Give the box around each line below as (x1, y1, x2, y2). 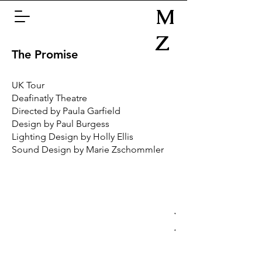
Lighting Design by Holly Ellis (12, 131, 133, 142)
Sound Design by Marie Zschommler (12, 144, 164, 155)
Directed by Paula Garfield (12, 105, 120, 116)
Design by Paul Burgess (12, 118, 109, 129)
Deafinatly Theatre (12, 92, 87, 104)
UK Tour (12, 80, 44, 91)
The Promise (12, 47, 78, 61)
